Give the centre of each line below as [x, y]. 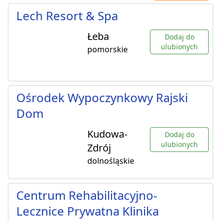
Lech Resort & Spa [67, 16]
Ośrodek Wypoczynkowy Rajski [102, 98]
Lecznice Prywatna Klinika [88, 211]
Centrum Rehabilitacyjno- [87, 195]
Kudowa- [107, 134]
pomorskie [108, 50]
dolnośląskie [111, 161]
